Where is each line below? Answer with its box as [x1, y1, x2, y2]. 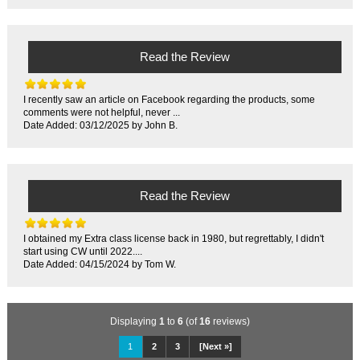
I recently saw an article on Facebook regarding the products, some [23, 93, 316, 104]
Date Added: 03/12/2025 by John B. [23, 119, 178, 130]
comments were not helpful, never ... [23, 106, 181, 117]
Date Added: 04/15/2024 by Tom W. [23, 258, 177, 269]
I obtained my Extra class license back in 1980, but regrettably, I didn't [23, 232, 325, 243]
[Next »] [198, 342, 232, 352]
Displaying [110, 315, 159, 326]
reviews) [211, 315, 250, 326]
